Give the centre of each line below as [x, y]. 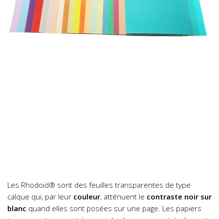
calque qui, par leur [40, 197]
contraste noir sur [179, 197]
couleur [87, 197]
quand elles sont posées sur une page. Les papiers [114, 208]
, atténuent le [123, 197]
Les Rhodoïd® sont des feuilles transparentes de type [99, 185]
